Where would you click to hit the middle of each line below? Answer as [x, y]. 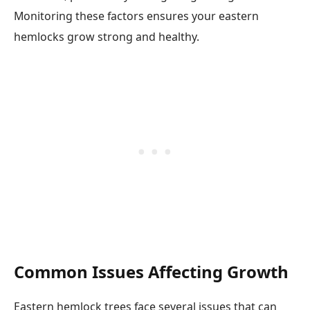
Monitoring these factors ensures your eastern [136, 16]
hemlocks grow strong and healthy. [107, 37]
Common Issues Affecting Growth [151, 272]
